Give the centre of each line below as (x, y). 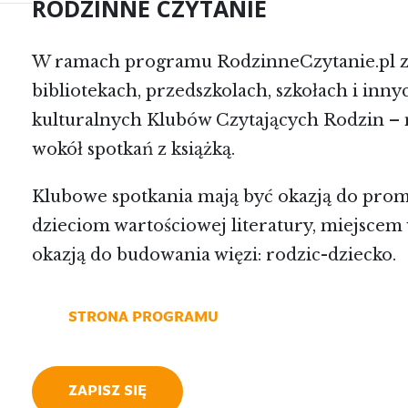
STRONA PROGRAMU (144, 318)
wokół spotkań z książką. (134, 149)
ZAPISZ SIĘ (108, 392)
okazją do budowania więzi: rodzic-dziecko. (214, 255)
